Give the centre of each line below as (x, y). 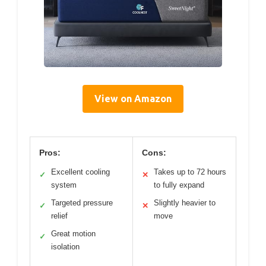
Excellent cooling (80, 172)
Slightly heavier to (185, 202)
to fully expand (179, 185)
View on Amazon (133, 98)
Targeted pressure (82, 202)
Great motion (73, 233)
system (64, 185)
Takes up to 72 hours (190, 172)
